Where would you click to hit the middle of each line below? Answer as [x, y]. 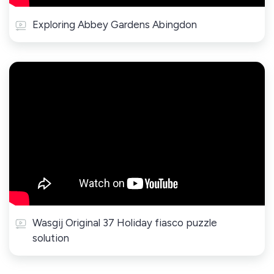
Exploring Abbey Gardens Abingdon [115, 24]
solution [51, 238]
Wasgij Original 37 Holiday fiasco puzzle [125, 222]
